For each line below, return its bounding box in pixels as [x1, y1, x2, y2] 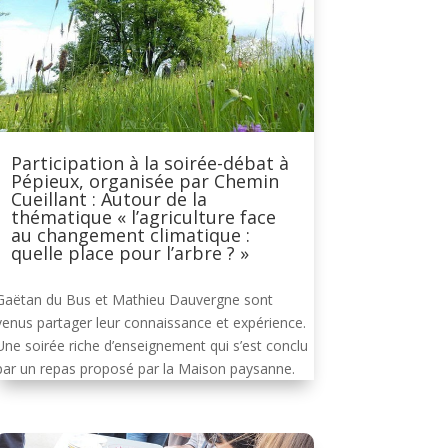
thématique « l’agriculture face [10, 204, 276, 229]
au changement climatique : [10, 222, 250, 247]
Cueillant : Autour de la [10, 186, 207, 211]
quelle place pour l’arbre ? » [10, 240, 249, 265]
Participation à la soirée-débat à [10, 150, 289, 175]
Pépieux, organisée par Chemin [10, 168, 279, 193]
